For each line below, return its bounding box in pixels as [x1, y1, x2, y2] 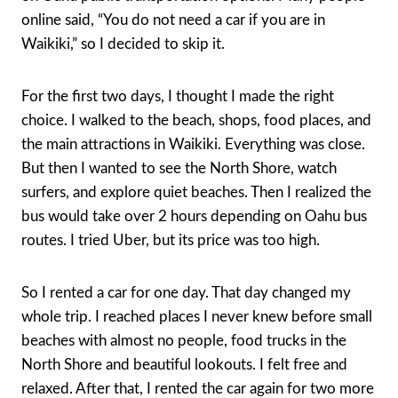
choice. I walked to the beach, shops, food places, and [21, 112, 371, 128]
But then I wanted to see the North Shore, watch [21, 160, 337, 176]
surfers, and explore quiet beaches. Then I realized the [21, 184, 371, 200]
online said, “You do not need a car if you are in [21, 12, 325, 28]
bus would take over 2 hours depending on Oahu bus [21, 208, 367, 224]
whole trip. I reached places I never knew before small [21, 308, 372, 324]
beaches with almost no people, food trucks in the [21, 332, 346, 348]
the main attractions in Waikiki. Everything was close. [21, 136, 365, 152]
